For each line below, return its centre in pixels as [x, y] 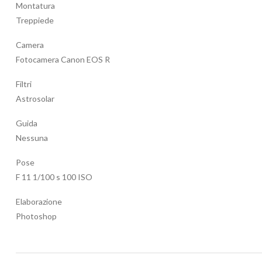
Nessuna [32, 138]
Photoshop [36, 216]
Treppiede [35, 20]
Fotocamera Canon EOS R [63, 60]
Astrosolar [35, 99]
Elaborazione [39, 202]
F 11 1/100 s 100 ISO [54, 177]
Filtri [24, 84]
